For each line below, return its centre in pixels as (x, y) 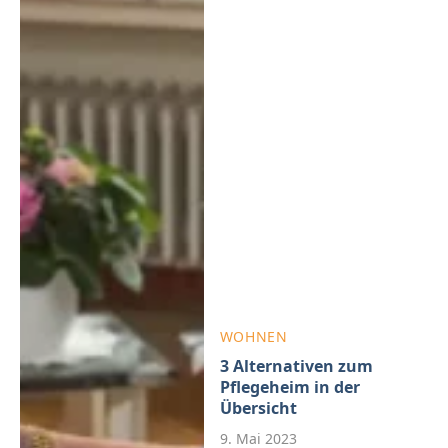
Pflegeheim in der (289, 386)
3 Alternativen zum (296, 365)
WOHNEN (253, 336)
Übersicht (258, 407)
